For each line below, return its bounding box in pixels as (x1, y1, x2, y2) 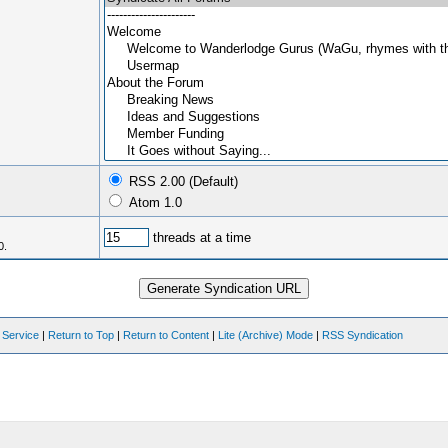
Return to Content (123, 329, 210, 341)
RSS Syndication (322, 329, 404, 341)
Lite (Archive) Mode (218, 329, 314, 341)
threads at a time (148, 230, 251, 245)
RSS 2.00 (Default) (124, 174, 238, 189)
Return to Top (48, 329, 115, 341)
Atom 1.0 (124, 195, 182, 210)
